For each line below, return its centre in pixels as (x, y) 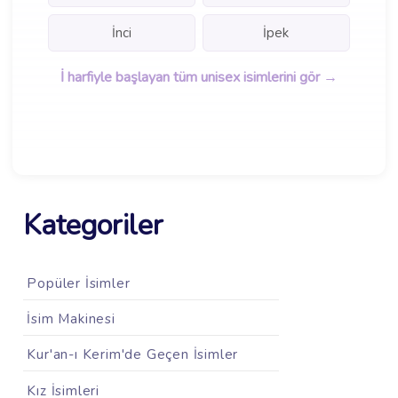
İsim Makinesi (71, 319)
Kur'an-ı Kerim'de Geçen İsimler (133, 355)
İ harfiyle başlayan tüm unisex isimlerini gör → (199, 78)
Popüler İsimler (79, 283)
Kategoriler (93, 226)
